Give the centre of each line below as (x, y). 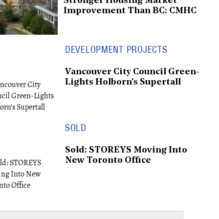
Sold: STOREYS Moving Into (126, 150)
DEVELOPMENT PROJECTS (116, 50)
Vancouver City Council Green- (132, 72)
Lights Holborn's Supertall (123, 82)
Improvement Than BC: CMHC (130, 11)
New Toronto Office (108, 160)
